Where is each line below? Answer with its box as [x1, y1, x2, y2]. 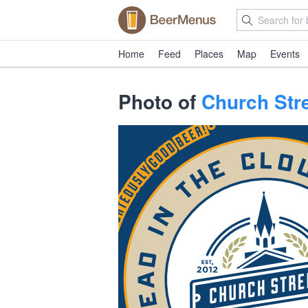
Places [195, 47, 223, 60]
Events [270, 47, 300, 60]
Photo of [118, 87, 201, 115]
